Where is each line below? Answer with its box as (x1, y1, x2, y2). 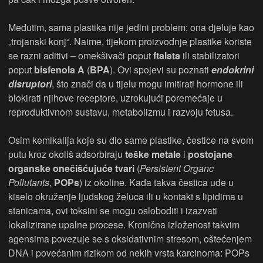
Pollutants (8, 175, 49, 189)
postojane (188, 147, 232, 161)
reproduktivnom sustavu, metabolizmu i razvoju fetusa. (8, 104, 233, 119)
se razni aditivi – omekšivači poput (8, 48, 153, 62)
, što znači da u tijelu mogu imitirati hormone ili (52, 76, 243, 90)
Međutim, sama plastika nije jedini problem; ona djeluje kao (8, 20, 254, 34)
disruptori (8, 76, 52, 90)
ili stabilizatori (180, 48, 240, 62)
